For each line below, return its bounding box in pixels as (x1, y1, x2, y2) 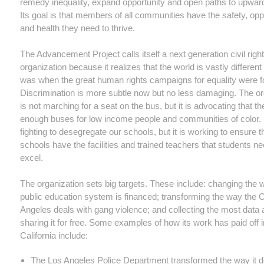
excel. (20, 153, 43, 163)
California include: (20, 230, 88, 240)
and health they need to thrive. (20, 23, 135, 33)
